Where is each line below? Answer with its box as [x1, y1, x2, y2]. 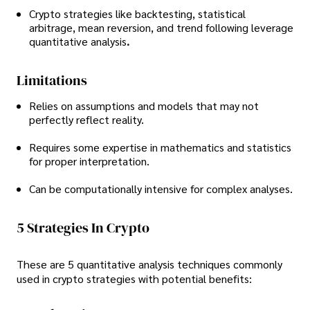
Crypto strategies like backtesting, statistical [29, 6, 246, 21]
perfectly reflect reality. [29, 112, 144, 127]
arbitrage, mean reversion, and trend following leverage [29, 20, 293, 35]
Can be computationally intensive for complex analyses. [29, 181, 293, 197]
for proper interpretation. [29, 154, 149, 169]
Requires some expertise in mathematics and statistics [29, 140, 291, 155]
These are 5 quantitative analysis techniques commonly [17, 256, 282, 271]
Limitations [17, 71, 87, 90]
